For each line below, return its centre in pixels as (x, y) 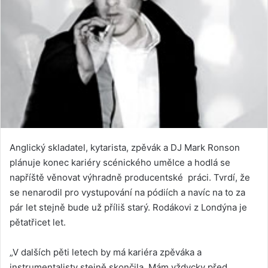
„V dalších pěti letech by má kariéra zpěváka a (106, 252)
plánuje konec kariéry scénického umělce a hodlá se (120, 163)
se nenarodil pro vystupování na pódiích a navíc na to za (127, 193)
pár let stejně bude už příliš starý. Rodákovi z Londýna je (128, 208)
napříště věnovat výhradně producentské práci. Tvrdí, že (130, 178)
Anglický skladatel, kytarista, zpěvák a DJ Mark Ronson (125, 148)
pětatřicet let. (38, 223)
